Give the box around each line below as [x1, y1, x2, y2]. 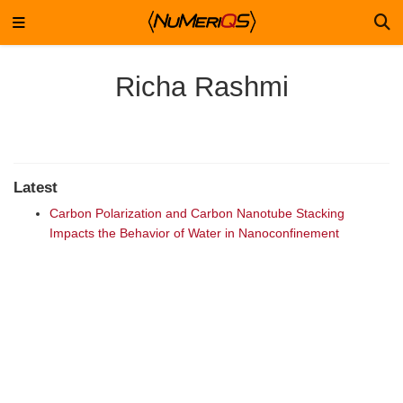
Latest [13, 178, 58, 197]
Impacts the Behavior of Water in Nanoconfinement [49, 226, 339, 241]
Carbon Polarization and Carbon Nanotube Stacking [49, 206, 345, 221]
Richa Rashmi [114, 70, 289, 103]
